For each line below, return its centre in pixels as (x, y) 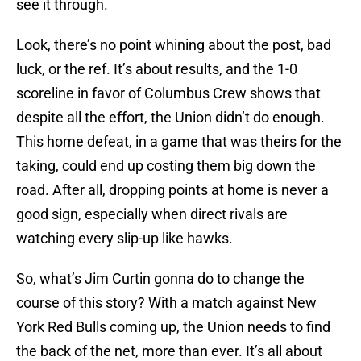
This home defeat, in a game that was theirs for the (179, 142)
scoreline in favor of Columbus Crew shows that (168, 93)
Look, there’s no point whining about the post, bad (174, 45)
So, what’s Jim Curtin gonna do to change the (160, 279)
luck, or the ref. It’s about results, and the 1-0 (157, 69)
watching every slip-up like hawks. (124, 239)
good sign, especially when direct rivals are (152, 214)
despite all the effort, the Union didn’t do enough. (170, 118)
